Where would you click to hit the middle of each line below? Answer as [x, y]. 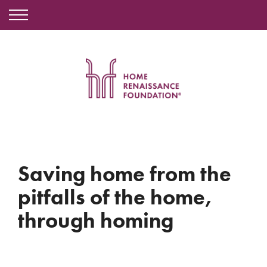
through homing [96, 221]
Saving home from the [125, 174]
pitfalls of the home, [115, 197]
